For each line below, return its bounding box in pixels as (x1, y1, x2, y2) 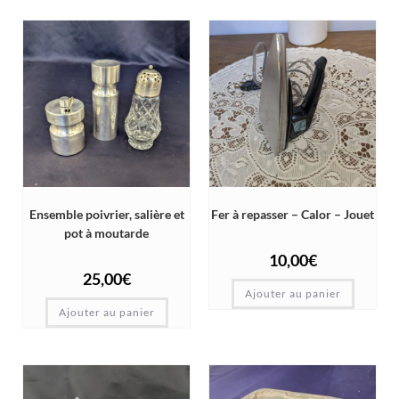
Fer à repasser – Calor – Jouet (211, 207, 374, 223)
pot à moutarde (64, 225, 149, 241)
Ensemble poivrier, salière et (28, 207, 184, 223)
